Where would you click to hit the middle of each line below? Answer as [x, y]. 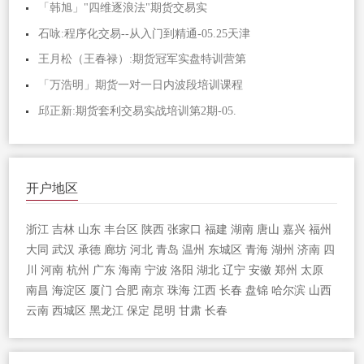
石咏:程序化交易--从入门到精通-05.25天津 [145, 33]
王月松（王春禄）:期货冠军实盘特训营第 [143, 59]
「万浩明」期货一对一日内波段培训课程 [141, 84]
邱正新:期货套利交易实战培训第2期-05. [138, 110]
